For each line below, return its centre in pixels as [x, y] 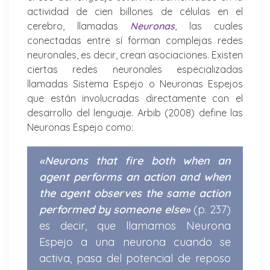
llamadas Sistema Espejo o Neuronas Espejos [135, 83]
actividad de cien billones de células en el [135, 11]
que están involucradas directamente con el [135, 98]
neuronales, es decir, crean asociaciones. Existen [135, 55]
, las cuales [209, 26]
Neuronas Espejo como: [80, 127]
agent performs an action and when [135, 177]
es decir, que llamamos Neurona [135, 225]
